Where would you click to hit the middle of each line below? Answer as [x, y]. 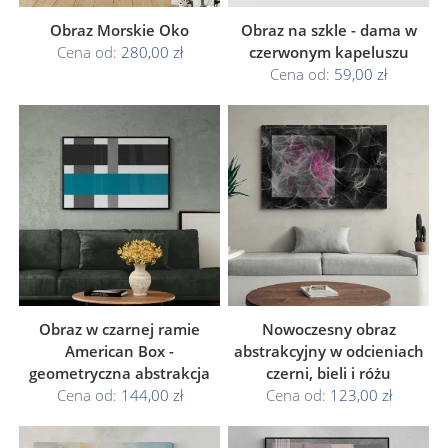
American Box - [119, 351]
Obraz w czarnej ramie [119, 329]
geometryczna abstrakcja [119, 373]
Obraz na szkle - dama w [328, 30]
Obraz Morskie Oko [119, 30]
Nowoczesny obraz [328, 329]
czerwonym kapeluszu [328, 52]
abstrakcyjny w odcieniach [328, 351]
